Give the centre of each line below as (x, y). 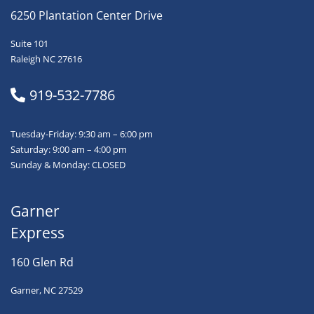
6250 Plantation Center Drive (87, 16)
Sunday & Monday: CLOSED (68, 165)
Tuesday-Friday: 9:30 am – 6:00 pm (82, 134)
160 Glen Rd (42, 262)
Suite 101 (29, 44)
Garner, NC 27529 (47, 291)
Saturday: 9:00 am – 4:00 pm (69, 150)
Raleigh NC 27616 (46, 59)
